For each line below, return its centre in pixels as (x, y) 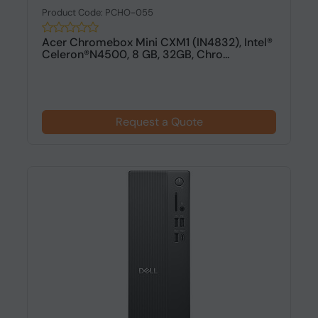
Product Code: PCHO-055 (97, 12)
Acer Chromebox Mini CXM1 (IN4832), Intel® (157, 42)
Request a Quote (159, 122)
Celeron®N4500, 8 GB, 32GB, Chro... (135, 54)
